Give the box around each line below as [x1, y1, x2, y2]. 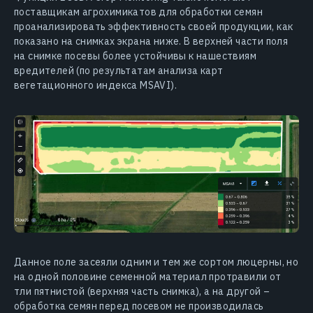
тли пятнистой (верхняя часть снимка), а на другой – [14, 285, 270, 298]
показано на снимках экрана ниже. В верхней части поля [14, 35, 289, 48]
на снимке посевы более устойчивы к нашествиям [14, 50, 256, 63]
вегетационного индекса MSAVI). [14, 79, 177, 92]
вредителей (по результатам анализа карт [14, 64, 224, 78]
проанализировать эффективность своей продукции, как [14, 20, 293, 34]
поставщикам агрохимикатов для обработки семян [14, 6, 263, 19]
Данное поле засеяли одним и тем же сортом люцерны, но [14, 256, 299, 269]
